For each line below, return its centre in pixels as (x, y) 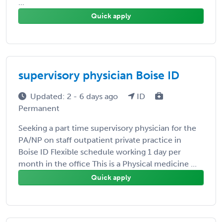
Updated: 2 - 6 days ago (75, 96)
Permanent (39, 108)
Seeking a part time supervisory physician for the (107, 128)
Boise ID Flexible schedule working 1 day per (100, 152)
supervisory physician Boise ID (99, 75)
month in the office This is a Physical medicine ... (108, 164)
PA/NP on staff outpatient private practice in (100, 140)
